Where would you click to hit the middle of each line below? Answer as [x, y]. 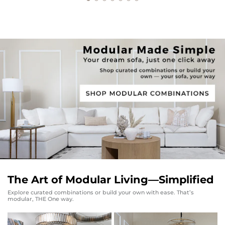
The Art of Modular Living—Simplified [111, 179]
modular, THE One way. [41, 199]
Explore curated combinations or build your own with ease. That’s [101, 192]
